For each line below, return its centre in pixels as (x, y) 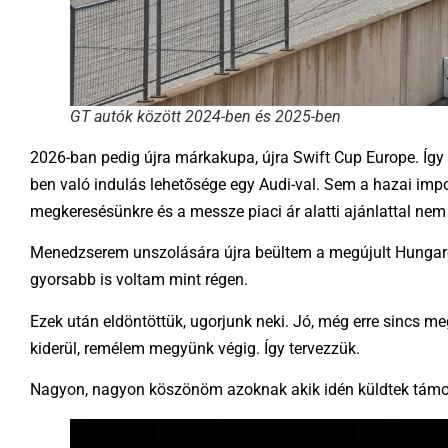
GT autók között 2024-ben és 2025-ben (205, 117)
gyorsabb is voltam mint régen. (139, 280)
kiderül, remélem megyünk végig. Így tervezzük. (195, 348)
